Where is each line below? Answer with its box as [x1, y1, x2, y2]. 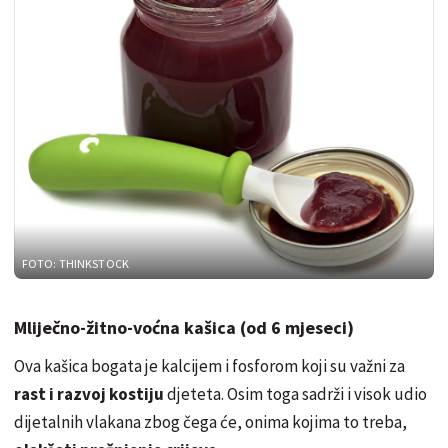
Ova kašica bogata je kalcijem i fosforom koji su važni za [14, 355, 405, 378]
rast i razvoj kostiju [14, 383, 164, 406]
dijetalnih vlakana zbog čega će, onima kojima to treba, [14, 411, 407, 434]
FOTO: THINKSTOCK [22, 256, 129, 272]
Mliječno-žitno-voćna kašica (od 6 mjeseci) [14, 316, 354, 340]
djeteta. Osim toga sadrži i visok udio [164, 383, 427, 406]
